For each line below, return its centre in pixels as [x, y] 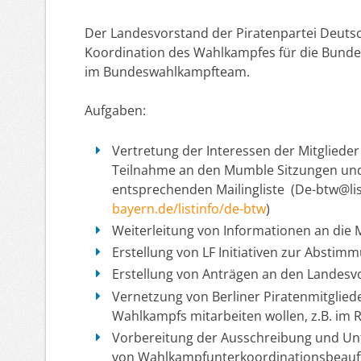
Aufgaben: [115, 111]
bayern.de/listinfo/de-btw [189, 208]
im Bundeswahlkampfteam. [167, 72]
